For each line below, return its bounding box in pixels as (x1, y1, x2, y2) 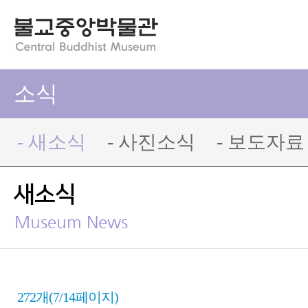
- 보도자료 (217, 131, 305, 153)
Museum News (14, 212, 128, 232)
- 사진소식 (107, 131, 195, 153)
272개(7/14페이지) (17, 289, 118, 305)
